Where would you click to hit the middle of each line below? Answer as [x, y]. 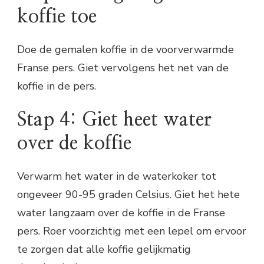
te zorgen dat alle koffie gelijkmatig [104, 249]
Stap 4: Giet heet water [114, 119]
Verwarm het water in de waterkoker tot [117, 176]
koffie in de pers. [57, 86]
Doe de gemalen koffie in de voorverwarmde [126, 50]
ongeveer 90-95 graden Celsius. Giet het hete [128, 194]
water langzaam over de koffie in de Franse [121, 212]
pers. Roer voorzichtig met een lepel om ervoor [132, 231]
